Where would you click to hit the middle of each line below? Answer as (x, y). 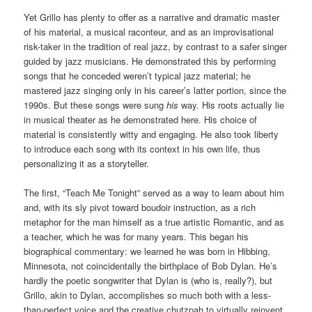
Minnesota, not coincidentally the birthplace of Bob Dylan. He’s (151, 265)
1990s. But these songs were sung (95, 104)
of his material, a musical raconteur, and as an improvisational (149, 31)
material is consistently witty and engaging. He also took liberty (151, 134)
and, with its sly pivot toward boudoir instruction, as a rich (140, 207)
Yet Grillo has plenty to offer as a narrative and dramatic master (152, 17)
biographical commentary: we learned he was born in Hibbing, (147, 251)
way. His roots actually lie (232, 104)
